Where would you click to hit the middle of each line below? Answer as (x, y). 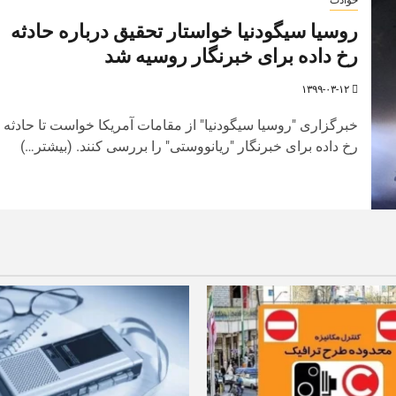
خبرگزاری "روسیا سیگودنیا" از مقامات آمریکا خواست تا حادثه (180, 125)
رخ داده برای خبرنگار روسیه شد (231, 56)
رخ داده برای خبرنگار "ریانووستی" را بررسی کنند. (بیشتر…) (189, 146)
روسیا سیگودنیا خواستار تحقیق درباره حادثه (184, 31)
